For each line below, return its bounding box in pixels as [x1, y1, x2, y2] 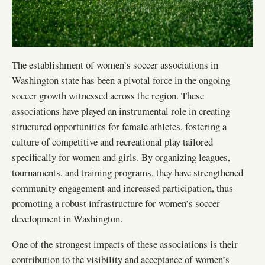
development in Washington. [12, 211, 122, 225]
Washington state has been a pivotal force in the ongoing [12, 73, 230, 87]
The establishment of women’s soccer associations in [12, 57, 218, 72]
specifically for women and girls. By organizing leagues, [12, 150, 230, 164]
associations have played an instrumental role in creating [12, 104, 230, 118]
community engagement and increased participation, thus [12, 180, 233, 195]
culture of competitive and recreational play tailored [12, 134, 213, 148]
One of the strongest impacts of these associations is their [12, 237, 238, 251]
